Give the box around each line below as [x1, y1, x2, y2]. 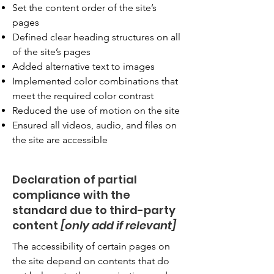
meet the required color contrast [12, 90, 154, 102]
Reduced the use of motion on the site [12, 105, 180, 116]
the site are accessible [12, 134, 108, 146]
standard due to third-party [12, 202, 176, 218]
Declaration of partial [12, 172, 137, 187]
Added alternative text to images [12, 61, 155, 72]
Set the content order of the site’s [12, 2, 157, 13]
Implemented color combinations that [12, 75, 178, 87]
